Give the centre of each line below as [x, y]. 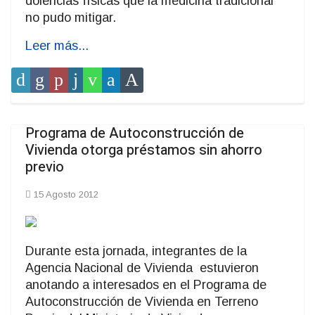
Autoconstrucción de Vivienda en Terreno [142, 302]
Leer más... [57, 46]
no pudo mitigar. [71, 18]
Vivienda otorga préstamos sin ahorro [144, 150]
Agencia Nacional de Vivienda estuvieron [142, 268]
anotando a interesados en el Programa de [146, 285]
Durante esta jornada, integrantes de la [136, 251]
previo [45, 167]
